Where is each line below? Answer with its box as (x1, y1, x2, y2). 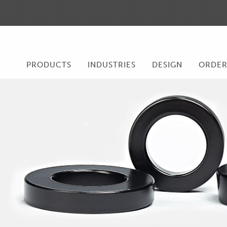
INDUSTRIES (87, 60, 136, 69)
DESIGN (152, 60, 182, 69)
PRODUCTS (26, 60, 71, 69)
